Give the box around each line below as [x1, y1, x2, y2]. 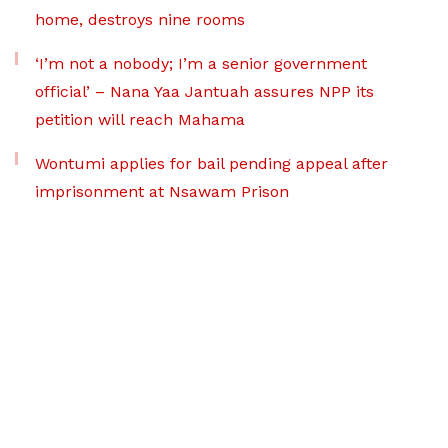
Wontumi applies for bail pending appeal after [35, 153, 388, 173]
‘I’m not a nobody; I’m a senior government [35, 53, 367, 73]
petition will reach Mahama [35, 109, 245, 129]
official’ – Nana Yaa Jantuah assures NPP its [35, 81, 374, 101]
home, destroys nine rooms [35, 9, 245, 29]
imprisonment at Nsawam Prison [35, 181, 289, 201]
